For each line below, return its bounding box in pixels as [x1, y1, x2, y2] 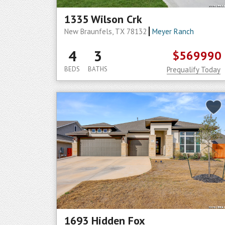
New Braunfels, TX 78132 [64, 27, 149, 36]
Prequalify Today [167, 65, 220, 74]
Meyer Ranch [152, 27, 194, 36]
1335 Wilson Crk [64, 12, 142, 26]
